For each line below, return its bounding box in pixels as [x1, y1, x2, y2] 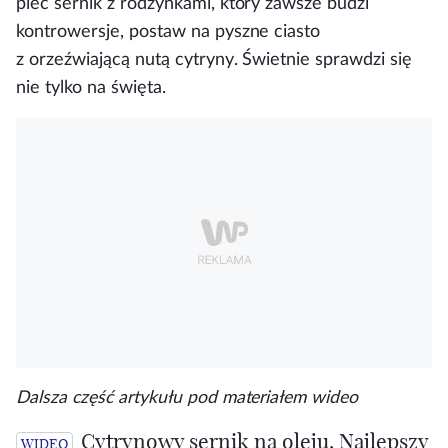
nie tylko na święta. [16, 79, 166, 96]
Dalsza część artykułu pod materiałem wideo [16, 389, 359, 406]
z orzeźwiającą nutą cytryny [16, 51, 234, 68]
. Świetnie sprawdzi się [233, 51, 413, 68]
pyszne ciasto [214, 23, 321, 40]
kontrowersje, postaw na [16, 23, 215, 40]
